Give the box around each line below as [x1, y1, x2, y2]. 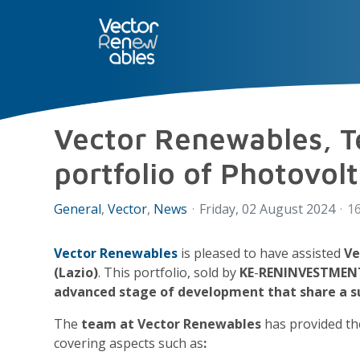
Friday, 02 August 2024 [199, 200, 336, 218]
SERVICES [145, 102, 203, 117]
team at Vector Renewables [81, 315, 262, 333]
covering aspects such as [54, 334, 204, 352]
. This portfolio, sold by [98, 264, 240, 281]
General [54, 200, 102, 218]
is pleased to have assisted [178, 244, 345, 262]
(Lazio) [54, 264, 99, 281]
